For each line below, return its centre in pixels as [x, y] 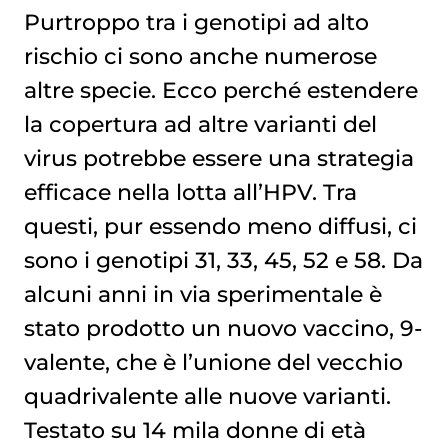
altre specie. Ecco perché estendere [220, 90]
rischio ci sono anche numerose [200, 56]
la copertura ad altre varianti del [200, 124]
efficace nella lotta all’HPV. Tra [190, 192]
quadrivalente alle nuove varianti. [207, 396]
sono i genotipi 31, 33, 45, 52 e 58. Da [223, 260]
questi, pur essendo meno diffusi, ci [220, 226]
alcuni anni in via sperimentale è [202, 294]
